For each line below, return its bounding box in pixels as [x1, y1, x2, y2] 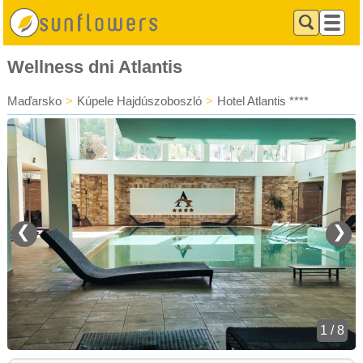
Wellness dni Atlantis [7, 57, 182, 77]
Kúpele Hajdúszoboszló [77, 94, 202, 108]
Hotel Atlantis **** [217, 94, 309, 108]
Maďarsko [7, 94, 62, 108]
